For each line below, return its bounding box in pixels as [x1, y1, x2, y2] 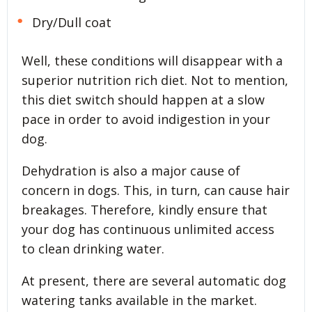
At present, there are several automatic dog [22, 272, 286, 290]
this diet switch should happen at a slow [22, 91, 265, 109]
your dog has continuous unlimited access [22, 221, 274, 238]
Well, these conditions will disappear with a [22, 52, 283, 70]
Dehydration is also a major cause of [22, 162, 240, 180]
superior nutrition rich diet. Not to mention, [22, 72, 288, 89]
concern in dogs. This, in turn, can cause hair [22, 182, 290, 199]
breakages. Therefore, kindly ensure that [22, 201, 267, 219]
